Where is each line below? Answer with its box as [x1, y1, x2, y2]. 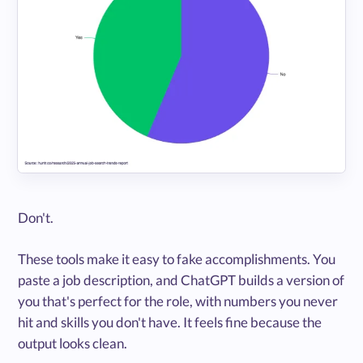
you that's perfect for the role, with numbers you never [18, 293, 339, 310]
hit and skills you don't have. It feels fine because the [18, 314, 322, 331]
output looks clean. [18, 335, 128, 352]
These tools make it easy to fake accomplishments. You [18, 250, 336, 268]
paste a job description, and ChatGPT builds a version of [18, 271, 345, 289]
